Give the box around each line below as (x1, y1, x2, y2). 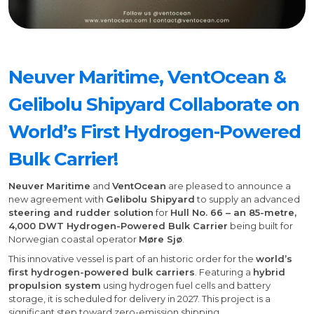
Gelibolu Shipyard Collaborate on (8, 93, 299, 116)
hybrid (253, 266, 285, 278)
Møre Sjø (139, 233, 182, 245)
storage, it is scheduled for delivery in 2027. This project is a (8, 293, 271, 305)
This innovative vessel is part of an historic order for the (8, 253, 256, 265)
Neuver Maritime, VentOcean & (8, 66, 286, 89)
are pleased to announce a (166, 180, 291, 192)
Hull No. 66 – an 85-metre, (170, 207, 296, 219)
